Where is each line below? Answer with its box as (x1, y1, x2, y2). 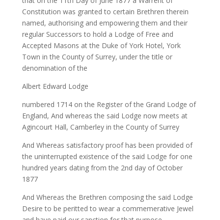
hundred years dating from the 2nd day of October (22, 163, 183, 172)
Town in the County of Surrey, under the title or (22, 52, 172, 61)
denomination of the (22, 63, 87, 73)
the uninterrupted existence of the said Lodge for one (22, 152, 192, 161)
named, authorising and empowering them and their (22, 18, 188, 27)
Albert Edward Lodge (22, 82, 88, 91)
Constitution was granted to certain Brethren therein (22, 7, 189, 16)
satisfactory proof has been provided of (66, 140, 192, 150)
